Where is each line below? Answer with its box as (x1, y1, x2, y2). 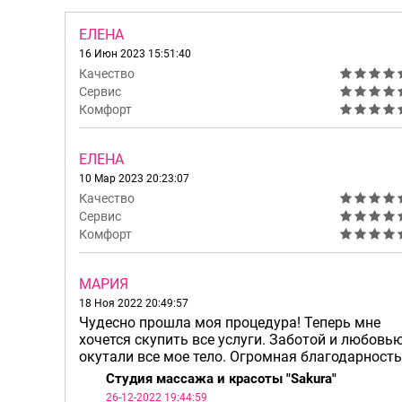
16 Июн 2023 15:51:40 (79, 47, 191, 60)
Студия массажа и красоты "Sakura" (106, 370, 336, 387)
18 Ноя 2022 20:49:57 (79, 296, 188, 310)
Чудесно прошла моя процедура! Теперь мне (79, 313, 380, 331)
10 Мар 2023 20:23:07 (79, 171, 189, 185)
